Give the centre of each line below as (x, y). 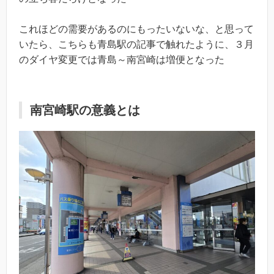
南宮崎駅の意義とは (85, 110)
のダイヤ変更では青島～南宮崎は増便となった (122, 60)
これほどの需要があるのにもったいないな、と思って (136, 29)
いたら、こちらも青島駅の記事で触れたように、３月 (136, 45)
